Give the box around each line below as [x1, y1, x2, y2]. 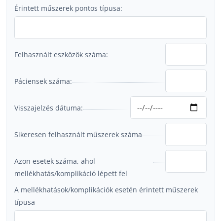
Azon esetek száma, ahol [14, 156, 95, 166]
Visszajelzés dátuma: [14, 103, 83, 112]
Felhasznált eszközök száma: [14, 49, 108, 59]
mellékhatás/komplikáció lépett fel [14, 169, 127, 179]
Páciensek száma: [14, 76, 72, 86]
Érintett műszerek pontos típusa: [14, 3, 122, 13]
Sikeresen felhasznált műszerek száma [14, 130, 142, 140]
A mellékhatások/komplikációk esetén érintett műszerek [14, 185, 198, 195]
